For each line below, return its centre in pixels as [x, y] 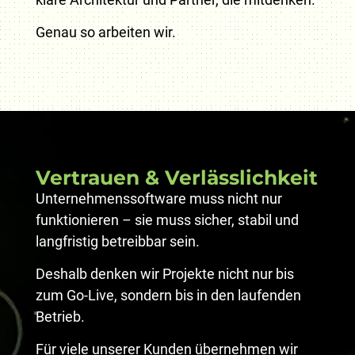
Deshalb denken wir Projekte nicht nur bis [164, 274]
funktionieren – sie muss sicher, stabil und [167, 219]
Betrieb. [60, 317]
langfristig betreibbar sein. [117, 241]
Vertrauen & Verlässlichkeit [176, 177]
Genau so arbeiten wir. [105, 32]
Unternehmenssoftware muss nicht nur [158, 198]
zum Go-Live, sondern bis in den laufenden [168, 296]
